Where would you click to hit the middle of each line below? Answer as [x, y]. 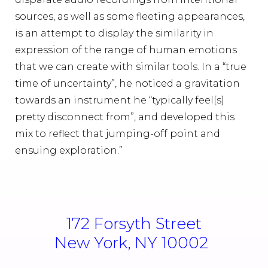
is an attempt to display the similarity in [114, 33]
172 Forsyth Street [134, 223]
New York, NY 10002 [131, 243]
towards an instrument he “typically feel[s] [120, 100]
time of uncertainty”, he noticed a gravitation [127, 83]
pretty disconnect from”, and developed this [125, 117]
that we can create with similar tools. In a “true [131, 67]
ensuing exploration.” [69, 150]
